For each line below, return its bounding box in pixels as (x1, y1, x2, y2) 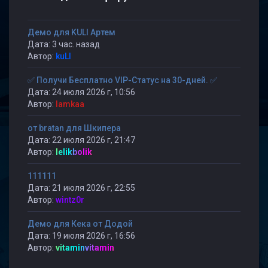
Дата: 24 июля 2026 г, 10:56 (28, 87, 135, 97)
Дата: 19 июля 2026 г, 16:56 (28, 231, 135, 240)
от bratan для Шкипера (28, 123, 121, 133)
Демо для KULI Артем (28, 28, 115, 37)
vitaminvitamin (56, 243, 114, 252)
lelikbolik (56, 147, 92, 157)
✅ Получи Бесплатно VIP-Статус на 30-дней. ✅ (28, 75, 217, 85)
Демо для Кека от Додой (28, 219, 133, 229)
